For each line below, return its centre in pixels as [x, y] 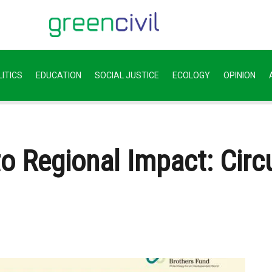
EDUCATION [59, 75]
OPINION [240, 75]
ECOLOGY [191, 75]
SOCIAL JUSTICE [127, 75]
